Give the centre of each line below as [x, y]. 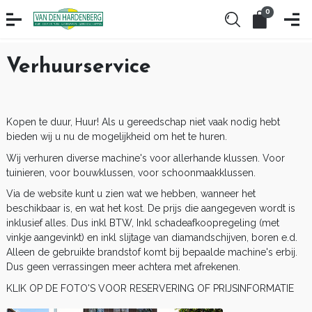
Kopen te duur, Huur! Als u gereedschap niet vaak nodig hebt [143, 122]
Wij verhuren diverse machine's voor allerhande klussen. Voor [146, 158]
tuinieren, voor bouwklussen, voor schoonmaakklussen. [131, 172]
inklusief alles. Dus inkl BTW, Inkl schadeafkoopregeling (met [143, 223]
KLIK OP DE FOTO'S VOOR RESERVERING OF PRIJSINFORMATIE [150, 289]
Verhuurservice [79, 68]
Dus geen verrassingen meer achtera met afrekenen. [123, 267]
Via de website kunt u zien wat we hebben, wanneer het [131, 194]
